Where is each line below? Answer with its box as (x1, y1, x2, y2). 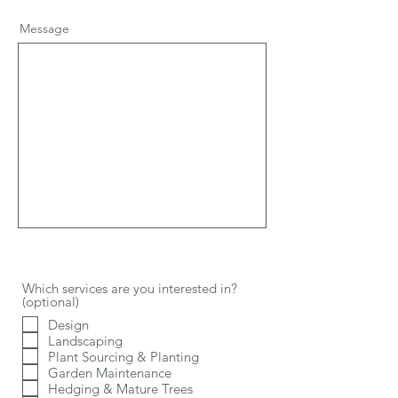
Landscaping (48, 331, 123, 349)
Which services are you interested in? (22, 280, 237, 297)
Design (48, 315, 89, 333)
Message (20, 20, 69, 36)
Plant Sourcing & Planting (48, 347, 199, 365)
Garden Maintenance (48, 363, 171, 381)
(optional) (22, 293, 79, 310)
